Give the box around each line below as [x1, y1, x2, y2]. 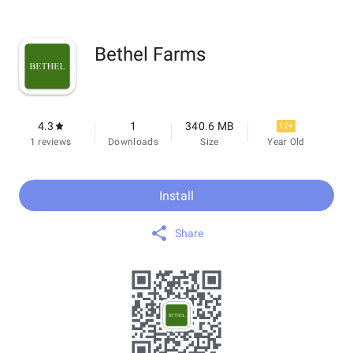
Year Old [267, 136, 305, 147]
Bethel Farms [95, 43, 206, 65]
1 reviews [29, 136, 72, 147]
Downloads [108, 136, 158, 147]
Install [158, 188, 195, 203]
